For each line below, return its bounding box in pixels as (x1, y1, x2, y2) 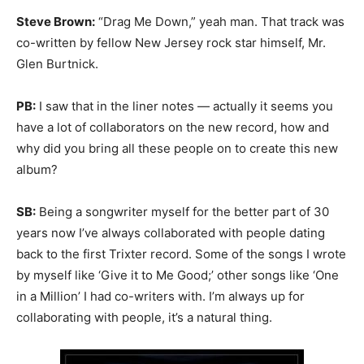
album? (16, 162, 58, 177)
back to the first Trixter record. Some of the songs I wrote (16, 246, 346, 262)
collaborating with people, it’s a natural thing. (16, 310, 272, 325)
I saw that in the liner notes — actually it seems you (36, 98, 333, 114)
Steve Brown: (16, 14, 95, 29)
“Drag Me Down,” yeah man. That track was (95, 14, 344, 29)
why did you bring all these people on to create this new (16, 141, 338, 156)
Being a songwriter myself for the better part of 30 (36, 204, 329, 219)
